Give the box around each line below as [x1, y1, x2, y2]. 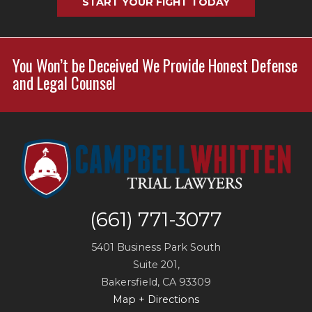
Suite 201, [132, 258, 180, 272]
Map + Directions [113, 293, 199, 306]
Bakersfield [101, 276, 157, 289]
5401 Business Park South [91, 241, 221, 254]
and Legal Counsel [12, 71, 116, 95]
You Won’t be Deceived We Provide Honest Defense [12, 54, 297, 78]
